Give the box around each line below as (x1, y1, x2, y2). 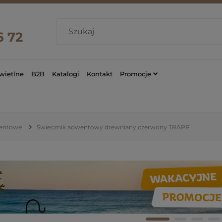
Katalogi (52, 69, 79, 78)
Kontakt (87, 69, 112, 78)
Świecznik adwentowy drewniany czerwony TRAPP (37, 123, 190, 131)
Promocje (120, 69, 151, 78)
